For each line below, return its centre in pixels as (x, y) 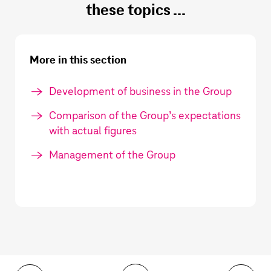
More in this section (78, 60)
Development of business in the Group (140, 92)
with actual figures (93, 131)
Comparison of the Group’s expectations (145, 116)
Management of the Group (112, 155)
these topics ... (135, 11)
